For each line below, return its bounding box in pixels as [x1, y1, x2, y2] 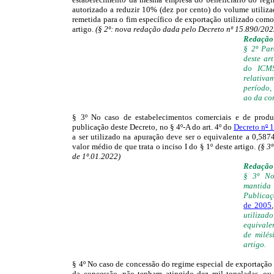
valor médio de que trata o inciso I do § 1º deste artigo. [72, 141, 258, 151]
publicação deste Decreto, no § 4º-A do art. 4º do [72, 122, 234, 131]
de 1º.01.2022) [72, 151, 121, 161]
